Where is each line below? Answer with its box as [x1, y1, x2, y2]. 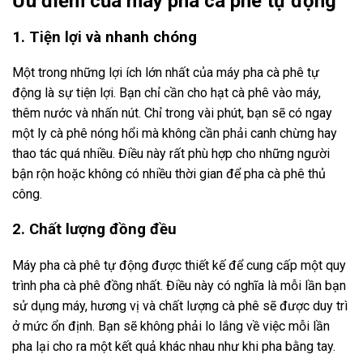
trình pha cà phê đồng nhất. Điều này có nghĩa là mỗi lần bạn [12, 277, 346, 293]
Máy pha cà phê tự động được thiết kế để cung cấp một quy [12, 257, 346, 273]
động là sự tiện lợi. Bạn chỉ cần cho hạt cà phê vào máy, [12, 85, 321, 101]
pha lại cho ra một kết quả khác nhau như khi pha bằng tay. [12, 338, 335, 354]
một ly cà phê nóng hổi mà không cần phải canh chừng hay [12, 126, 337, 142]
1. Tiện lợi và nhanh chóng [12, 28, 197, 46]
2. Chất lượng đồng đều [12, 220, 177, 239]
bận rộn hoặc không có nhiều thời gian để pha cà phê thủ [12, 166, 326, 182]
